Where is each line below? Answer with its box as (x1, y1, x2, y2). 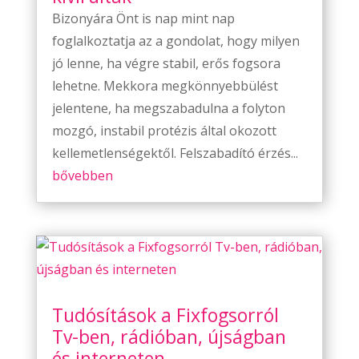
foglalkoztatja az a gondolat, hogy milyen (51, 32, 300, 50)
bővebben (51, 167, 113, 185)
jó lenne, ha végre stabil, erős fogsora (51, 54, 280, 73)
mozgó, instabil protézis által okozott (51, 122, 276, 140)
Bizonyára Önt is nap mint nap (51, 10, 235, 28)
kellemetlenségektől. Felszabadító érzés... (51, 144, 298, 163)
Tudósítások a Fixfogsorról (51, 302, 279, 329)
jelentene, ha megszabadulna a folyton (51, 99, 285, 118)
